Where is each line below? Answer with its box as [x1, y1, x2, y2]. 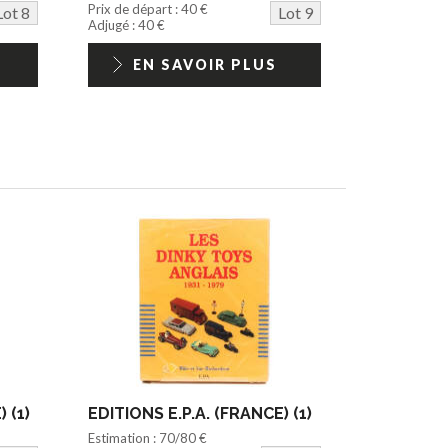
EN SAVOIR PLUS [132, 55, 277, 73]
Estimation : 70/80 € [88, 429, 208, 446]
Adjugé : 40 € [88, 16, 166, 33]
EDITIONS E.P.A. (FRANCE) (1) [88, 403, 313, 423]
